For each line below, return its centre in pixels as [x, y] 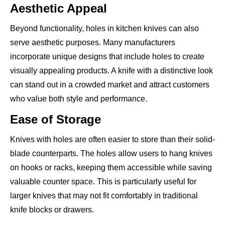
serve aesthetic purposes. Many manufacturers [93, 42]
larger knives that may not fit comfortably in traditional [104, 195]
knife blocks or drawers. [52, 209]
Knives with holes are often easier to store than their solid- [113, 139]
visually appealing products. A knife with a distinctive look [111, 70]
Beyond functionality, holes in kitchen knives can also [104, 28]
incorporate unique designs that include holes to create [107, 56]
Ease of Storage [55, 119]
